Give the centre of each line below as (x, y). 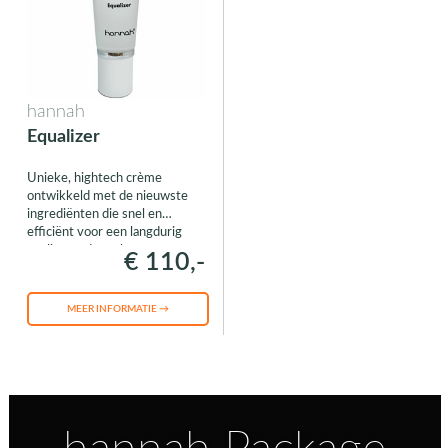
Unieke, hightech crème (94, 178)
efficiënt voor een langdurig (104, 232)
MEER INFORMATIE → (117, 308)
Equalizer (63, 136)
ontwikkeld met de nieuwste (107, 196)
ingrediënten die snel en (94, 214)
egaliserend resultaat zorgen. (108, 250)
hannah (55, 111)
